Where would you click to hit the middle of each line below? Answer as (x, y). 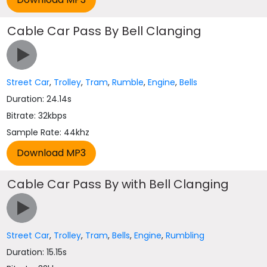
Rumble (128, 82)
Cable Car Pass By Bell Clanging (105, 31)
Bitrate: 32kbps (37, 116)
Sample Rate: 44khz (48, 132)
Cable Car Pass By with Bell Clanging (118, 184)
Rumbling (185, 235)
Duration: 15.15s (37, 252)
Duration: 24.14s (39, 99)
